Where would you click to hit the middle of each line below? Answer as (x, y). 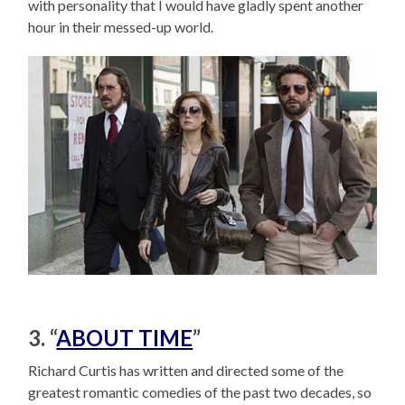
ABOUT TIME (125, 337)
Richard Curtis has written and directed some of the (186, 370)
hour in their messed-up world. (121, 27)
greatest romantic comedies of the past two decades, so (200, 391)
